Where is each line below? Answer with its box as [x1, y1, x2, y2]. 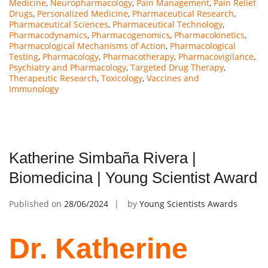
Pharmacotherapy [103, 50, 174, 62]
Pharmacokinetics [174, 29, 245, 41]
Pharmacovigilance [178, 50, 254, 62]
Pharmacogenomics [92, 29, 170, 41]
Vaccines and [147, 72, 199, 84]
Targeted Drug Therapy [130, 61, 224, 73]
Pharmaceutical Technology [112, 18, 223, 30]
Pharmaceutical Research [132, 7, 234, 19]
